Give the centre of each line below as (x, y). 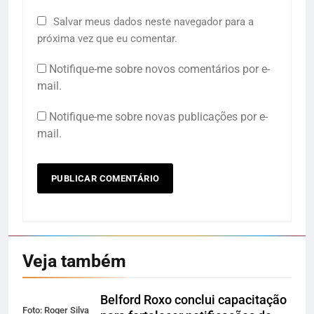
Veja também (74, 261)
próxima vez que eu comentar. (107, 39)
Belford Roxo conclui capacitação (193, 300)
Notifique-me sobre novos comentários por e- (159, 69)
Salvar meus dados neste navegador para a (153, 22)
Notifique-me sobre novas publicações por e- (158, 117)
